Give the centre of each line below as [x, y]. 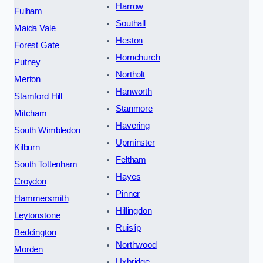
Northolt [130, 74]
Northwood [136, 245]
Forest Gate [37, 45]
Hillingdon [134, 210]
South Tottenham [46, 164]
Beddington [35, 232]
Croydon [30, 181]
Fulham [28, 11]
